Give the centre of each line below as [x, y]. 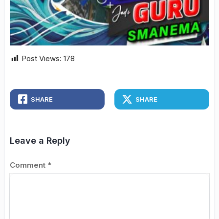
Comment [29, 165]
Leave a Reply [40, 141]
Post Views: [42, 58]
